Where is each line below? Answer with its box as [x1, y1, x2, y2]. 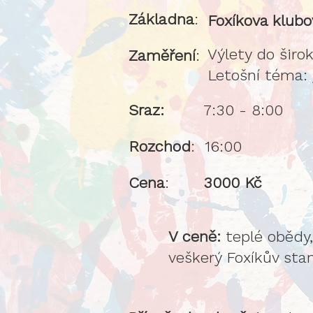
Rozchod [129, 138, 191, 155]
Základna [129, 10, 194, 28]
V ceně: [168, 228, 221, 245]
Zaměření [129, 47, 196, 64]
